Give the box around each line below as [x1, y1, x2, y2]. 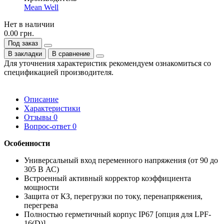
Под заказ [8, 39, 38, 47]
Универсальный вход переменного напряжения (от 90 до [24, 155, 218, 164]
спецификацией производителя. [4, 67, 113, 76]
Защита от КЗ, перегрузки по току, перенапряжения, [24, 191, 202, 200]
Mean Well [24, 2, 58, 11]
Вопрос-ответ [24, 121, 72, 130]
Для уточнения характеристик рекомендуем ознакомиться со [4, 58, 211, 67]
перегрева [24, 200, 60, 209]
